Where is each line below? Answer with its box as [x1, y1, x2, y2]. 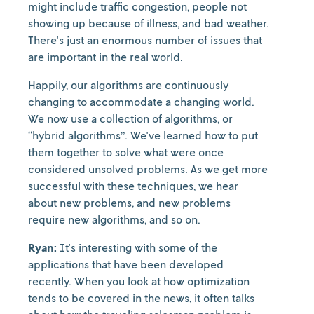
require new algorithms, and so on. [28, 212, 200, 226]
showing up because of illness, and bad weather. [28, 16, 269, 30]
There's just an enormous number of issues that [28, 33, 262, 47]
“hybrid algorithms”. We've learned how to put [28, 128, 258, 142]
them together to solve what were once [28, 145, 224, 159]
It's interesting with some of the [57, 240, 217, 254]
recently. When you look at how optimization [28, 274, 250, 288]
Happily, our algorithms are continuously [28, 78, 228, 92]
